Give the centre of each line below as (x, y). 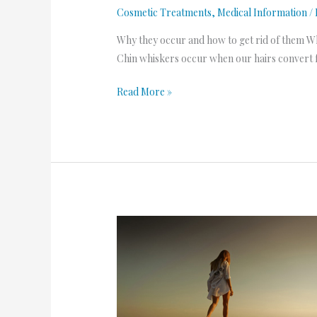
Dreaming (138, 224)
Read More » (145, 92)
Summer (136, 260)
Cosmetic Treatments (165, 12)
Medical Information (263, 12)
